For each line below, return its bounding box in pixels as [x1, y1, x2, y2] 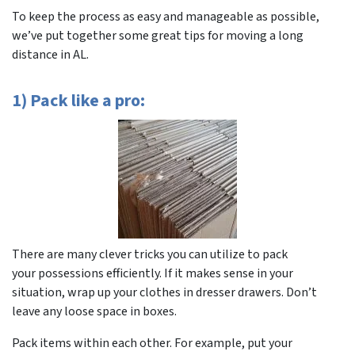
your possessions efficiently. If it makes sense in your [12, 265, 293, 283]
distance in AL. [12, 46, 89, 64]
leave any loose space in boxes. [12, 303, 177, 321]
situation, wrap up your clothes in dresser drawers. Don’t [12, 284, 317, 302]
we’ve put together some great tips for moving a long [12, 27, 303, 45]
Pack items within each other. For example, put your [12, 334, 292, 353]
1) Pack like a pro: [12, 88, 145, 114]
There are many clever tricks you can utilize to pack [12, 246, 288, 264]
